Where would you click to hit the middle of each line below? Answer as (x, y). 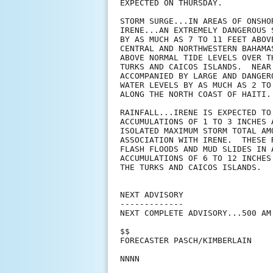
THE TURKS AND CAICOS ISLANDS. (191, 168)
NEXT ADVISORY (152, 195)
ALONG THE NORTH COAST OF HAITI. (196, 94)
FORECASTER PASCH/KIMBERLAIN (186, 241)
